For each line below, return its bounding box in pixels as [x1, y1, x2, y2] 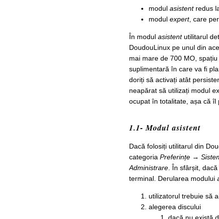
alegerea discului [148, 203, 201, 211]
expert [169, 15, 189, 23]
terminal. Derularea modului [129, 175, 217, 183]
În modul [129, 32, 158, 41]
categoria [129, 153, 160, 161]
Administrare [129, 164, 168, 172]
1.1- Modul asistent [129, 122, 201, 133]
